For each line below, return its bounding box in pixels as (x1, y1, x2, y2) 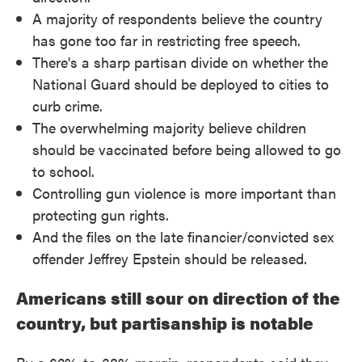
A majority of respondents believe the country (32, 8, 322, 28)
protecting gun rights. (32, 204, 169, 225)
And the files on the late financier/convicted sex (32, 226, 334, 246)
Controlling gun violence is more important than (32, 183, 336, 203)
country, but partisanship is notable (16, 310, 314, 335)
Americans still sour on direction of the (16, 285, 340, 309)
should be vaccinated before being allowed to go (32, 139, 341, 159)
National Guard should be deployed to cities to (32, 74, 329, 94)
